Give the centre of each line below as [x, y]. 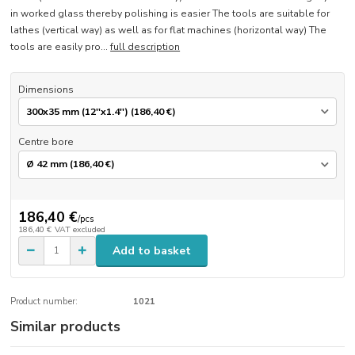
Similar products [66, 327]
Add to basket [152, 250]
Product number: [44, 302]
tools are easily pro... [61, 46]
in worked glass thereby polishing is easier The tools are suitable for [170, 13]
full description [145, 46]
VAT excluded [80, 230]
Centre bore [46, 142]
